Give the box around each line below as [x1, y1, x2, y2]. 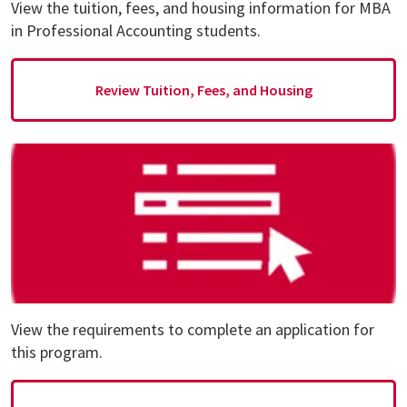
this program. [11, 342, 103, 363]
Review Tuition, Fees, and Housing [94, 80, 313, 99]
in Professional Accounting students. [11, 19, 261, 41]
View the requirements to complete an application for [11, 319, 374, 341]
